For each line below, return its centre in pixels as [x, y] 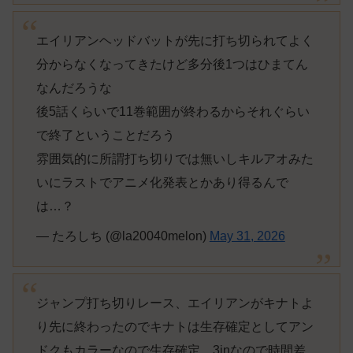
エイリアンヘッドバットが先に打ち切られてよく [175, 41]
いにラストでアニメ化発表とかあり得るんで [162, 183]
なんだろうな [74, 88]
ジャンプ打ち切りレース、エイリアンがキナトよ [175, 303]
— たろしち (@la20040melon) [123, 236]
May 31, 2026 [247, 236]
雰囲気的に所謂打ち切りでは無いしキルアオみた [175, 159]
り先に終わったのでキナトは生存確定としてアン [175, 327]
